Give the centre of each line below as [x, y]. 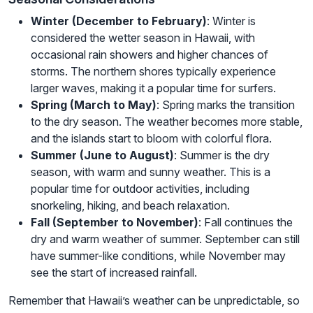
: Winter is [231, 21]
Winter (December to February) [119, 21]
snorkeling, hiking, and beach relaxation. [130, 206]
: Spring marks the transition [226, 105]
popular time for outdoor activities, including [140, 189]
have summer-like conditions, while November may [158, 256]
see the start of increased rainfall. [114, 273]
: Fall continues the [246, 223]
